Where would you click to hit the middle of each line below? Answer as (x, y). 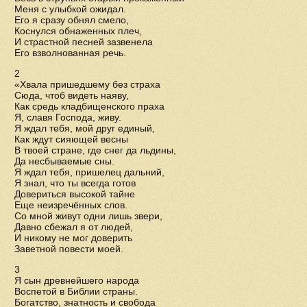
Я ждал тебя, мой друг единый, (85, 128)
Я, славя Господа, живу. (68, 117)
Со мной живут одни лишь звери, (88, 216)
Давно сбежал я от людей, (74, 227)
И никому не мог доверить (73, 238)
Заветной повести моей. (69, 249)
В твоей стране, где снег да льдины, (95, 150)
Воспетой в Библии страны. (76, 291)
